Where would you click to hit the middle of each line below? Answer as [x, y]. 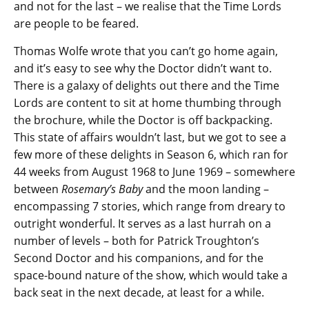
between [38, 189]
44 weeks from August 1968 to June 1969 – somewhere [154, 172]
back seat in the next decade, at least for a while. [139, 293]
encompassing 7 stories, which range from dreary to [150, 207]
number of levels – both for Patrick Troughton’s [137, 241]
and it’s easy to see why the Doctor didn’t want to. [143, 69]
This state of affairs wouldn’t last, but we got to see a [150, 138]
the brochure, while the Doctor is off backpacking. [143, 120]
